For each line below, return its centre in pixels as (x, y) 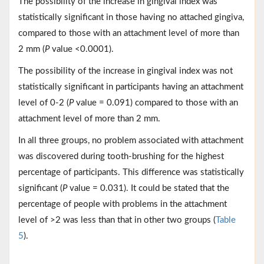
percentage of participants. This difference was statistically (131, 172)
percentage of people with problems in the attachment (123, 204)
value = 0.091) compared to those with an (157, 103)
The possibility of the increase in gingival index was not (126, 71)
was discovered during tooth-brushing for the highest (121, 156)
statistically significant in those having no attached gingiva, (131, 17)
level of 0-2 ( (44, 103)
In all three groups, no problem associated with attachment (131, 140)
